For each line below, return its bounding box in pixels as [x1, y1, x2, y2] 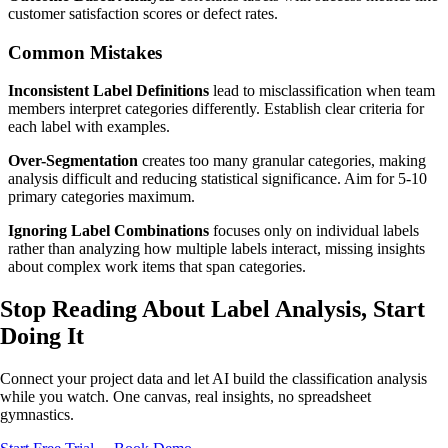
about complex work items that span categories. [8, 258, 306, 276]
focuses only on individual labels [209, 222, 419, 240]
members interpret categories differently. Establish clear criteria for [8, 100, 424, 118]
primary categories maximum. [8, 188, 195, 206]
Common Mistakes [8, 41, 162, 63]
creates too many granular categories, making [138, 152, 426, 170]
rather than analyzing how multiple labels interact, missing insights [8, 240, 425, 258]
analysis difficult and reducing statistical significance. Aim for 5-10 [8, 170, 427, 188]
